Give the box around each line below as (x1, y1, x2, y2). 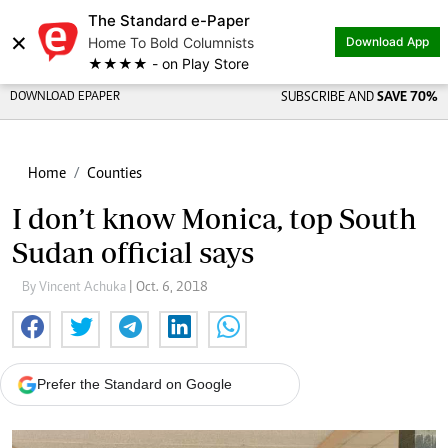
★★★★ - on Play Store (88, 55, 249, 72)
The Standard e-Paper (88, 11, 250, 30)
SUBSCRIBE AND (280, 91, 377, 105)
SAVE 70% (376, 91, 438, 105)
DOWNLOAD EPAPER (10, 91, 120, 104)
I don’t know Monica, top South (12, 202, 417, 235)
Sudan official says (12, 236, 254, 269)
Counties (87, 166, 142, 182)
